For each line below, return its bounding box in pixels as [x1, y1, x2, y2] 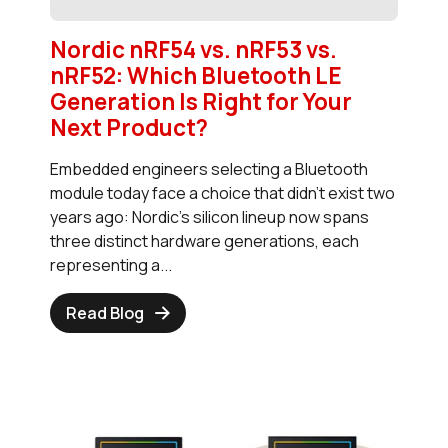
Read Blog [66, 301, 144, 324]
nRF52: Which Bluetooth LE [50, 59, 342, 91]
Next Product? [50, 111, 208, 143]
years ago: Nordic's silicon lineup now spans [50, 205, 369, 228]
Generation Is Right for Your [50, 85, 352, 117]
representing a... [50, 253, 172, 276]
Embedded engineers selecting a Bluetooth [50, 157, 368, 180]
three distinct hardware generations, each [50, 229, 359, 252]
